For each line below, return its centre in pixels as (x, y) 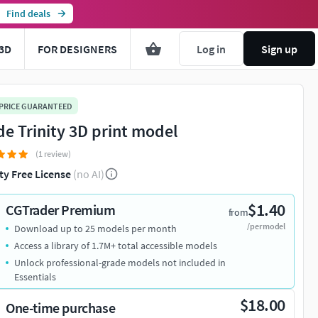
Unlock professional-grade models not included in (120, 263)
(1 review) (53, 154)
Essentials (35, 277)
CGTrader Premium (61, 210)
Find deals (28, 13)
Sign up (279, 49)
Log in (211, 49)
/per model (266, 226)
